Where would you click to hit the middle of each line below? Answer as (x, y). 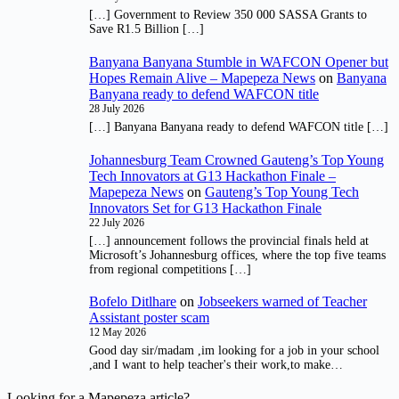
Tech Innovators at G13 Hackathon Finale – (212, 175)
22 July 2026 (117, 222)
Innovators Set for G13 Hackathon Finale (205, 208)
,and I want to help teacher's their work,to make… (216, 365)
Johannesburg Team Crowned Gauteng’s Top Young (236, 159)
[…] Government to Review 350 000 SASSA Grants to (228, 15)
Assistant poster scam (149, 318)
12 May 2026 (118, 333)
